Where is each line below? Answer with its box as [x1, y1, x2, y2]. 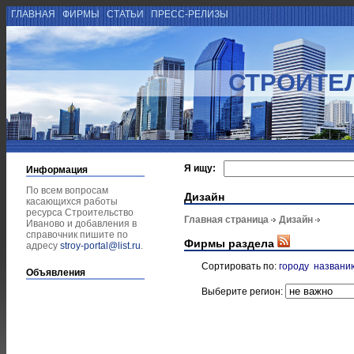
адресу [26, 240, 60, 251]
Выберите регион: [201, 285, 285, 297]
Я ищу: [184, 163, 216, 174]
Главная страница [184, 214, 269, 226]
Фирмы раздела [184, 236, 277, 250]
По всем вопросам [26, 185, 108, 196]
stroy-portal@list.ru [60, 240, 141, 251]
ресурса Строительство [26, 207, 134, 218]
